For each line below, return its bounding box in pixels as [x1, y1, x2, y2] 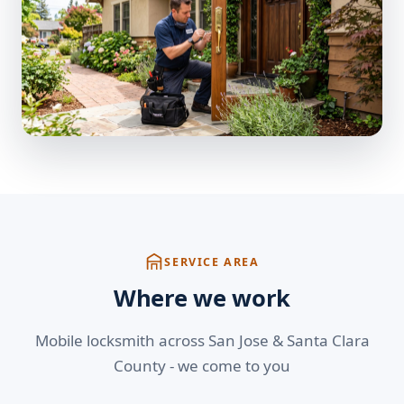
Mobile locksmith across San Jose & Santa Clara [34, 330, 370, 352]
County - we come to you [114, 355, 290, 377]
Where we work [113, 282, 291, 315]
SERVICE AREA [164, 253, 260, 270]
